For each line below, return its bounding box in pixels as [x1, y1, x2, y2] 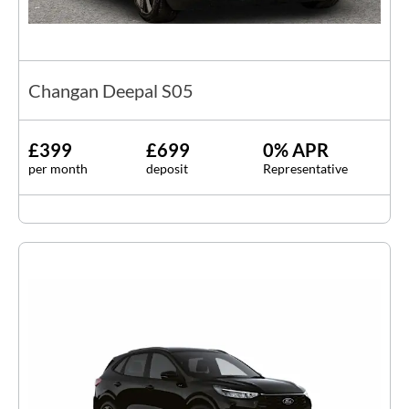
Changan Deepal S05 [28, 79, 194, 102]
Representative [263, 161, 349, 177]
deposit [145, 161, 188, 177]
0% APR [263, 139, 330, 162]
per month [28, 161, 88, 177]
